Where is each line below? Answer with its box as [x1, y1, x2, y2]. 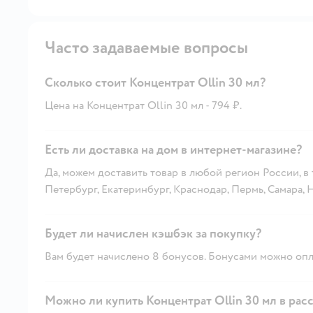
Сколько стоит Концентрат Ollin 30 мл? [45, 74, 265, 91]
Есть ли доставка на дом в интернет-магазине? [45, 141, 302, 158]
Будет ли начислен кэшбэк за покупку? [45, 225, 261, 242]
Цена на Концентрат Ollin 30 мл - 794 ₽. [45, 98, 242, 112]
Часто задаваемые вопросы [45, 36, 248, 59]
